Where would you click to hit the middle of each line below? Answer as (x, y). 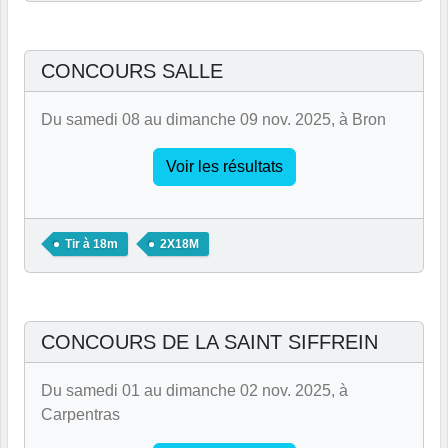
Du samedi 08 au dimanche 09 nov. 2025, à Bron (213, 119)
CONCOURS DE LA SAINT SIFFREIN (209, 341)
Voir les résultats (224, 166)
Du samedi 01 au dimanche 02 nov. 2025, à (194, 390)
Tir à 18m (91, 243)
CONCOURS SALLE (132, 70)
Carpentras (80, 414)
